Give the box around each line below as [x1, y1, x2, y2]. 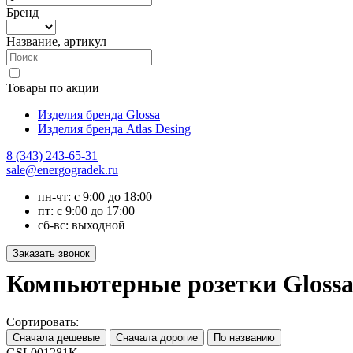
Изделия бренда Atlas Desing [38, 122, 191, 136]
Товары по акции [6, 81, 99, 95]
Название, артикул [6, 35, 106, 48]
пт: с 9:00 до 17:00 [38, 204, 135, 217]
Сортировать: [6, 315, 79, 329]
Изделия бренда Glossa [38, 108, 160, 121]
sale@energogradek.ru [6, 163, 118, 176]
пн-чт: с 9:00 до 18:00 [38, 190, 152, 203]
